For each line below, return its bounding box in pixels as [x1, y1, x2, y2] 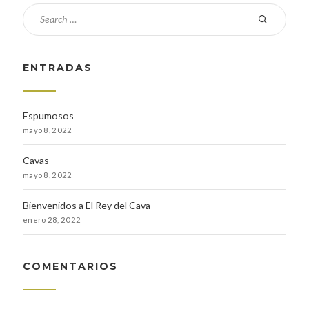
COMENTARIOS [22, 259, 118, 272]
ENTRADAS [22, 61, 92, 74]
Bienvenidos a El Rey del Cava [22, 199, 150, 211]
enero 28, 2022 [22, 215, 81, 224]
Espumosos [22, 109, 74, 121]
